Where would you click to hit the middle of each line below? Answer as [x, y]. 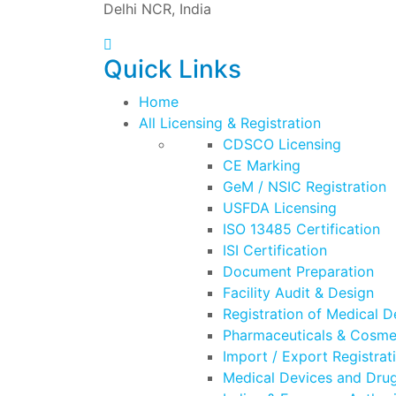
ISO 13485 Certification [301, 228]
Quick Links [172, 69]
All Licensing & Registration [230, 122]
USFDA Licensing [280, 207]
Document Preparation [298, 271]
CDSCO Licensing [282, 144]
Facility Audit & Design [298, 292]
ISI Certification [275, 250]
